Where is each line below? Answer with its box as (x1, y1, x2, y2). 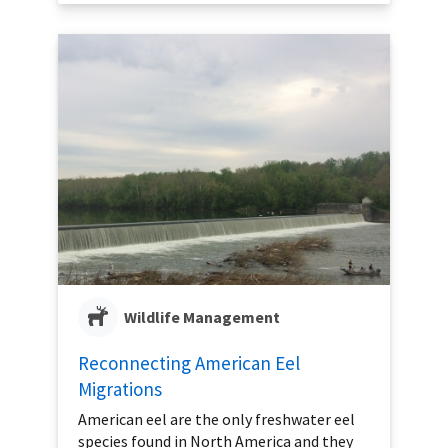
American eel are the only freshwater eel (78, 409, 355, 430)
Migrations (78, 377, 162, 402)
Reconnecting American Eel (78, 351, 300, 376)
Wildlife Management (124, 307, 280, 328)
